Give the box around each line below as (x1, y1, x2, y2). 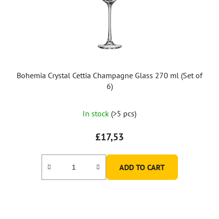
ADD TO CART (119, 162, 165, 172)
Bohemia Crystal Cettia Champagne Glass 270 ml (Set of (17, 70, 202, 80)
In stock (83, 108, 111, 118)
